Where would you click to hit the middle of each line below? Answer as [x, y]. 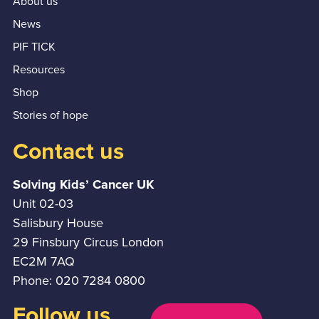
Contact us [68, 150]
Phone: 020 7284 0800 [79, 280]
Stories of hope [51, 115]
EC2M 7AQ [44, 261]
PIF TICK [34, 46]
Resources [39, 69]
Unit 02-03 [43, 203]
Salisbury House [58, 223]
